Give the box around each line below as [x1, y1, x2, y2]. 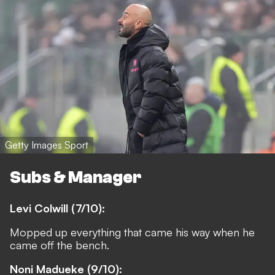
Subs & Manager [10, 167, 142, 187]
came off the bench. [10, 238, 109, 252]
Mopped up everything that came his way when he [10, 225, 255, 239]
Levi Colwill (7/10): [10, 201, 105, 215]
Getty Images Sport [5, 138, 88, 151]
